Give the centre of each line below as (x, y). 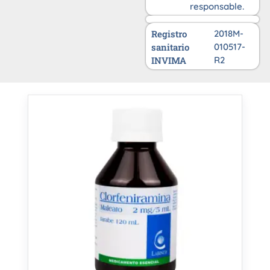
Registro (169, 34)
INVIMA (169, 61)
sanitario (171, 47)
